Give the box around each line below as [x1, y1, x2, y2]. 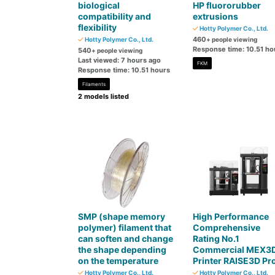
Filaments [82, 81, 106, 87]
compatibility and [78, 11, 151, 21]
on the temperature [78, 255, 158, 266]
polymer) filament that [78, 222, 171, 233]
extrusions [192, 11, 238, 21]
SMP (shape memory [78, 211, 165, 222]
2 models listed [78, 92, 129, 101]
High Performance [192, 211, 269, 222]
